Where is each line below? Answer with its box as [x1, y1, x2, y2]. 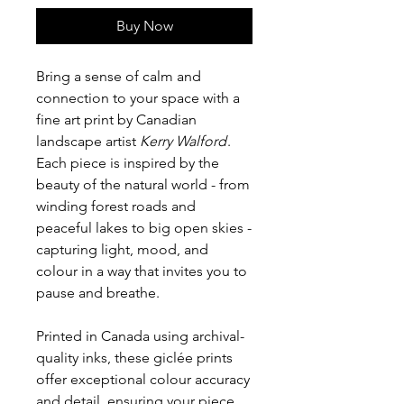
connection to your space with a [36, 89, 240, 107]
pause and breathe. [36, 284, 160, 302]
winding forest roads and [36, 197, 196, 216]
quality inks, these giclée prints [36, 349, 233, 367]
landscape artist [36, 133, 140, 151]
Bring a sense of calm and [36, 68, 201, 86]
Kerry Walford [140, 133, 226, 151]
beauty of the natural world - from [36, 176, 250, 194]
